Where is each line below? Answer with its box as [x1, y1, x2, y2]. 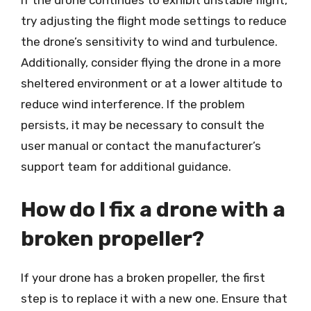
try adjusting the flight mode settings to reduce [21, 14, 287, 28]
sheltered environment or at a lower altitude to [21, 76, 283, 90]
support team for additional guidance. [21, 160, 231, 174]
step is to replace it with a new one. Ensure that [21, 291, 287, 305]
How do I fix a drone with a [21, 196, 285, 222]
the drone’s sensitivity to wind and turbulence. [21, 35, 278, 49]
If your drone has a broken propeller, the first [21, 270, 265, 285]
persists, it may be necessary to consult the [21, 118, 264, 132]
